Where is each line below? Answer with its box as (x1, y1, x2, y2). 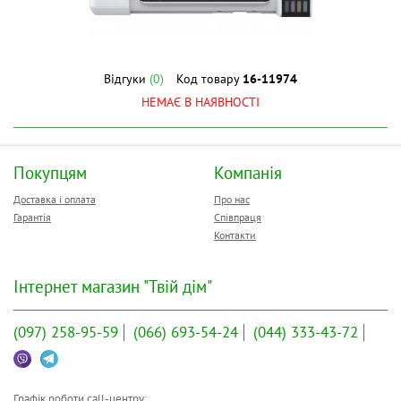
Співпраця (214, 210, 261, 224)
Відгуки (104, 71, 149, 87)
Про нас (214, 192, 250, 206)
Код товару (176, 71, 243, 87)
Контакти (214, 228, 256, 242)
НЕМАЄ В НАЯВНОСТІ (141, 94, 260, 110)
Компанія (214, 162, 282, 183)
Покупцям (13, 162, 87, 183)
